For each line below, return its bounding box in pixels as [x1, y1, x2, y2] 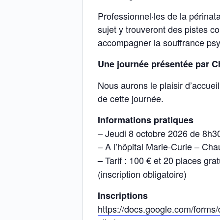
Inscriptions [98, 189, 148, 202]
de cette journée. [98, 92, 164, 105]
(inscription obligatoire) [98, 167, 187, 181]
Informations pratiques [98, 113, 193, 127]
